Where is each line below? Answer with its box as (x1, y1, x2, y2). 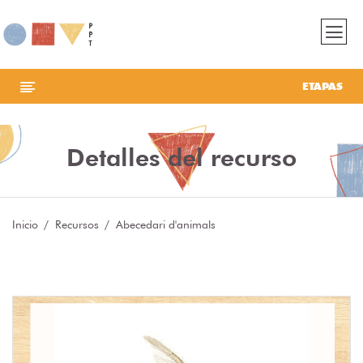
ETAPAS (302, 79, 343, 93)
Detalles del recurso (66, 143, 297, 173)
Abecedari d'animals (116, 218, 216, 232)
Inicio (12, 218, 38, 232)
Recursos (55, 218, 99, 232)
